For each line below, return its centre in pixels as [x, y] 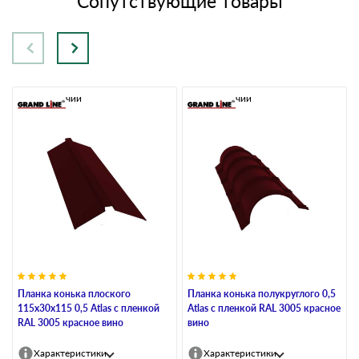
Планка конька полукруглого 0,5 [262, 293]
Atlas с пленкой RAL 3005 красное [264, 308]
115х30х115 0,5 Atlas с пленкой [89, 308]
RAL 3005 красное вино [71, 322]
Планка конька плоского [74, 293]
